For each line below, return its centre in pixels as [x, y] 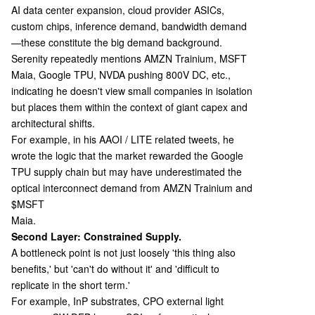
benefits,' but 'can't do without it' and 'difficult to [115, 269]
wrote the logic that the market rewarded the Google [127, 155]
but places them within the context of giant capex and [129, 107]
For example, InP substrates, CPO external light [117, 301]
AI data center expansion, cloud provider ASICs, [118, 10]
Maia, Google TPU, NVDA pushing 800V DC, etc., [121, 75]
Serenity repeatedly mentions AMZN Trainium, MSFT [129, 58]
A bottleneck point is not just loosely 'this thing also [123, 252]
